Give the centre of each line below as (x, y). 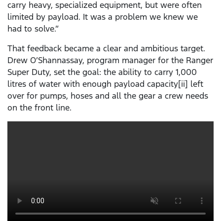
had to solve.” (33, 29)
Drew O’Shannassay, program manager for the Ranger (110, 60)
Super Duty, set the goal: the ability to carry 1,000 (102, 72)
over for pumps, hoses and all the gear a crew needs (108, 96)
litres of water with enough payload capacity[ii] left (105, 84)
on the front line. (39, 108)
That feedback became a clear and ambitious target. (106, 49)
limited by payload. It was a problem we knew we (103, 17)
